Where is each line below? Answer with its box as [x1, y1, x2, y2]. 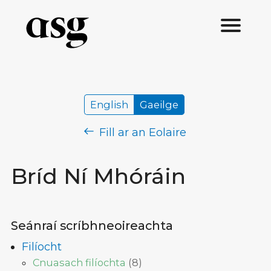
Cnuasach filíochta [33, 256, 126, 269]
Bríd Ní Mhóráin [11, 163, 186, 189]
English [90, 99, 128, 111]
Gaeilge [140, 99, 178, 111]
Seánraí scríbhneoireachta [11, 218, 173, 233]
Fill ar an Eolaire [96, 126, 186, 139]
